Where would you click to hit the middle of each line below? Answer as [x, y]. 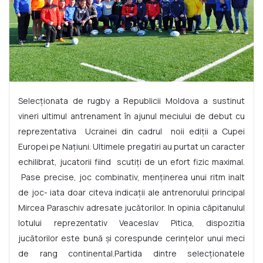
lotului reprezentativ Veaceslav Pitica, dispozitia [131, 222]
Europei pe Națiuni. [55, 146]
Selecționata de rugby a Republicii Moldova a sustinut [131, 100]
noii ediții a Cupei [208, 131]
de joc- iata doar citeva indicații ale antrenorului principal [131, 192]
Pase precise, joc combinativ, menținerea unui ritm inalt [133, 177]
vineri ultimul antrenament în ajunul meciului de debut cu [131, 116]
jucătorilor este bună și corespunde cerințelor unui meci [131, 238]
